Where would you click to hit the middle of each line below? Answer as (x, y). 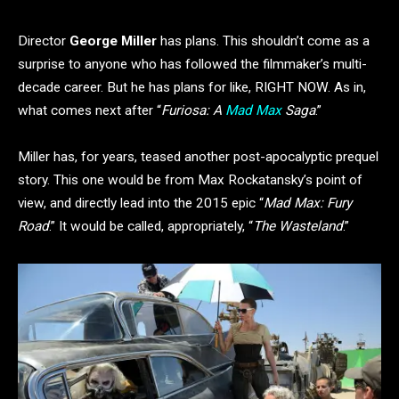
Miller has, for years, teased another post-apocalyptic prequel (198, 157)
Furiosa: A (193, 110)
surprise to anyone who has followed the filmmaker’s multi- (192, 64)
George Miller (113, 41)
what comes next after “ (90, 110)
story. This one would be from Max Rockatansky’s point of (190, 180)
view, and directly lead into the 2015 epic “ (141, 203)
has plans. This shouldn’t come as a (263, 41)
